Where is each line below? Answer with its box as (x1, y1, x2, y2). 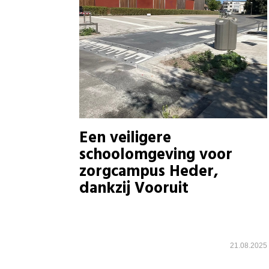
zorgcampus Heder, (79, 160, 219, 185)
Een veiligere (79, 126, 171, 151)
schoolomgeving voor (79, 143, 232, 168)
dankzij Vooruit (79, 177, 189, 202)
